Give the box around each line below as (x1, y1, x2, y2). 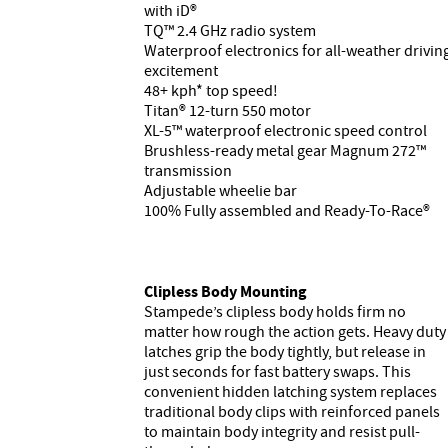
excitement (144, 60, 218, 81)
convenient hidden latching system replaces (144, 381, 437, 402)
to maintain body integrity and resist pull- (144, 421, 420, 442)
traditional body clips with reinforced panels (144, 401, 440, 422)
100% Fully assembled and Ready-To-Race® (144, 200, 430, 221)
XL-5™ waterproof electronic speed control (144, 120, 427, 141)
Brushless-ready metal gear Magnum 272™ (144, 140, 426, 161)
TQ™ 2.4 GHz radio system (144, 20, 316, 41)
